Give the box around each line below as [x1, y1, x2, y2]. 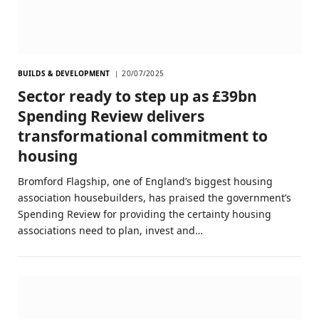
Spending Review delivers [18, 106, 204, 127]
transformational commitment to [18, 126, 268, 147]
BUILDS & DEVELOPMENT [18, 68, 110, 79]
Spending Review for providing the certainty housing [18, 207, 271, 221]
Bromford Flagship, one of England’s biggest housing [18, 174, 273, 189]
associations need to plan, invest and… [18, 224, 203, 238]
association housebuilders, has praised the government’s [18, 191, 291, 205]
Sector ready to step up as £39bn [18, 86, 257, 107]
